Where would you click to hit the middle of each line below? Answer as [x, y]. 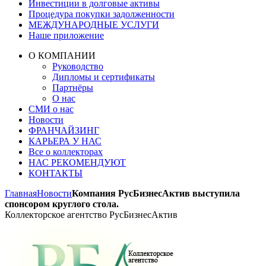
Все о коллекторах [66, 152]
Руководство [78, 66]
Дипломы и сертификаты [104, 77]
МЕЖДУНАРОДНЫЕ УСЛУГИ [94, 25]
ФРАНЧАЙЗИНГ [64, 130]
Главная [21, 193]
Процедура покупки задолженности [102, 14]
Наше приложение [66, 35]
